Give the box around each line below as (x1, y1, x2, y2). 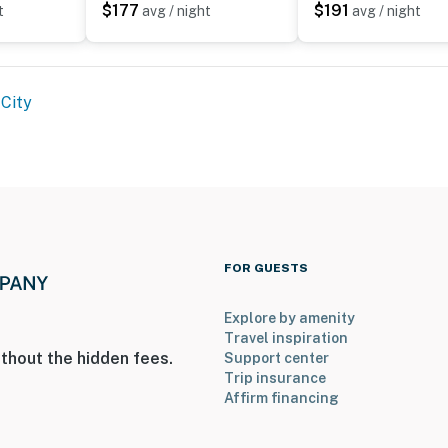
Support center (224, 349, 329, 366)
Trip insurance (224, 369, 326, 386)
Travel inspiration (224, 329, 348, 346)
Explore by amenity (224, 309, 355, 326)
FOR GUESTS (224, 260, 308, 275)
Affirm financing (224, 389, 339, 406)
